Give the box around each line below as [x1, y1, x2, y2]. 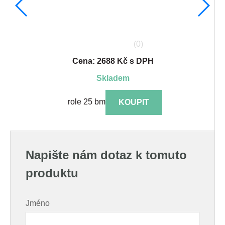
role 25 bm [67, 97, 105, 106]
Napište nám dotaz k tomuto [26, 148, 187, 162]
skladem [102, 74, 130, 83]
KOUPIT [118, 98, 149, 107]
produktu [26, 166, 78, 180]
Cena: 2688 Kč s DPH [72, 57, 154, 66]
